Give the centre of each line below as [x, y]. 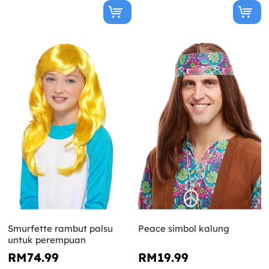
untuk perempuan [47, 240]
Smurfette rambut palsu [60, 228]
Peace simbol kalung [183, 228]
